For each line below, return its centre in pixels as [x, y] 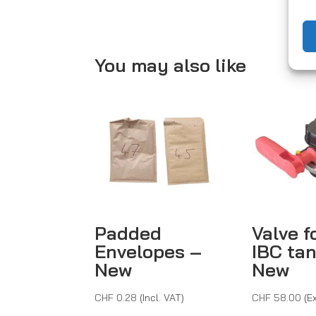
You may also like [171, 66]
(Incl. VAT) [162, 297]
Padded [128, 233]
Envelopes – [148, 251]
